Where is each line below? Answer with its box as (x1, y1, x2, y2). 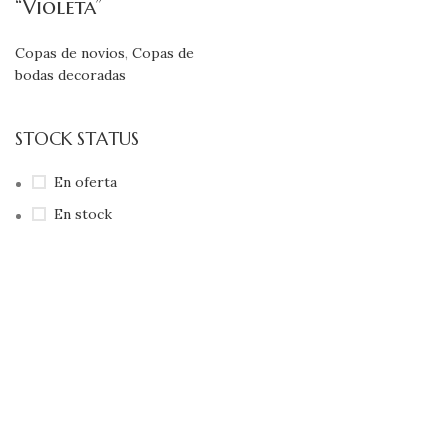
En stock (54, 205, 112, 223)
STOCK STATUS (15, 127, 139, 150)
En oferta (54, 173, 117, 191)
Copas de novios (15, 44, 125, 62)
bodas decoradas (15, 66, 126, 84)
